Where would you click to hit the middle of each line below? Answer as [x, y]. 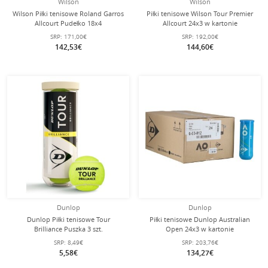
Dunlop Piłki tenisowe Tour [68, 219]
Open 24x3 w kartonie [200, 229]
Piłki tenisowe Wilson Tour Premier [200, 13]
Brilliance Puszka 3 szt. [68, 229]
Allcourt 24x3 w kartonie [200, 23]
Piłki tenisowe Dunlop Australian [200, 219]
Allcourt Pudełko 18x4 [68, 23]
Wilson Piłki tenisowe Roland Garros [68, 13]
